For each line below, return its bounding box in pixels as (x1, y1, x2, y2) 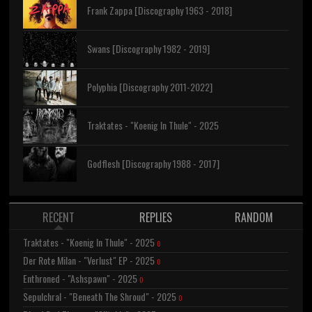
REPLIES (139, 208, 173, 226)
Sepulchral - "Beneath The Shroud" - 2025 (23, 288, 177, 304)
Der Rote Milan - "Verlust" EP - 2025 (23, 252, 155, 267)
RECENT (42, 208, 75, 226)
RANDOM (234, 208, 273, 226)
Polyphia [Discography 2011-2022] (86, 79, 212, 95)
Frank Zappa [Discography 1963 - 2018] (86, 3, 232, 18)
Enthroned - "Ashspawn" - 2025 (23, 270, 138, 286)
